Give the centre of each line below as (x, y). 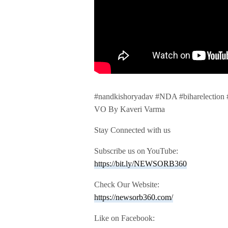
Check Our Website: (127, 184)
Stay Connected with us (133, 130)
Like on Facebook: (125, 218)
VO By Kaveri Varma (130, 109)
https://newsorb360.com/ (134, 197)
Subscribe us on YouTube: (136, 151)
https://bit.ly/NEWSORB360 (140, 163)
